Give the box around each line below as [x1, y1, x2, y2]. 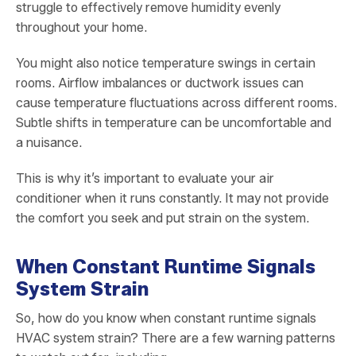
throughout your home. [16, 20, 147, 36]
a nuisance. [16, 135, 82, 151]
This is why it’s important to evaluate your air [16, 171, 274, 187]
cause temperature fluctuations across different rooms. [16, 95, 337, 111]
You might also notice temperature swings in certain [16, 56, 315, 72]
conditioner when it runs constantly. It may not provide [16, 191, 329, 207]
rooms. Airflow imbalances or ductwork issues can [16, 75, 304, 91]
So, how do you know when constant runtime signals [16, 311, 316, 327]
